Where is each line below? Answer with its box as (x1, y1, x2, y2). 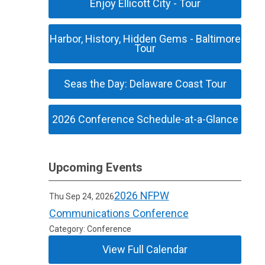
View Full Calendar (102, 243, 188, 256)
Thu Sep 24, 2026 (49, 192, 114, 201)
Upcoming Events (49, 160, 143, 174)
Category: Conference (49, 224, 131, 234)
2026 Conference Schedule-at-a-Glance (51, 113, 238, 125)
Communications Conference (49, 207, 189, 219)
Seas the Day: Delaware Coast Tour (63, 77, 227, 90)
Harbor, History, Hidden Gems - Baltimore (49, 33, 241, 45)
